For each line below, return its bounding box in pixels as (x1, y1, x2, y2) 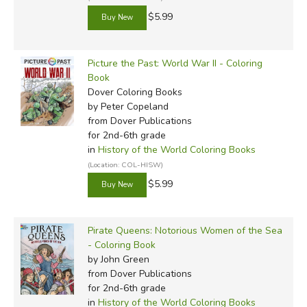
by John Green (87, 252, 149, 266)
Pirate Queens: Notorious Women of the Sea (87, 223, 282, 237)
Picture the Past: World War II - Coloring (87, 56, 262, 70)
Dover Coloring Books (87, 85, 182, 99)
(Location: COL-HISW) (87, 159, 163, 170)
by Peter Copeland (87, 99, 169, 113)
